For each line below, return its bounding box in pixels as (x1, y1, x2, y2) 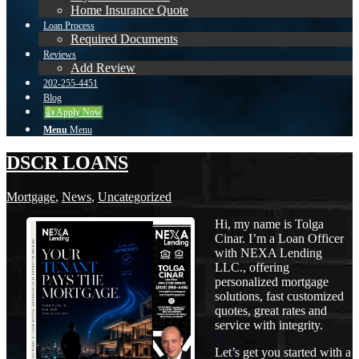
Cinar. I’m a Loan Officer (215, 231, 344, 245)
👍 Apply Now (45, 107, 102, 118)
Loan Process (43, 20, 95, 31)
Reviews (43, 49, 76, 60)
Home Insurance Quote (71, 3, 188, 17)
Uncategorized (98, 189, 171, 204)
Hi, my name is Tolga (215, 216, 324, 231)
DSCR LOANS (6, 151, 128, 173)
